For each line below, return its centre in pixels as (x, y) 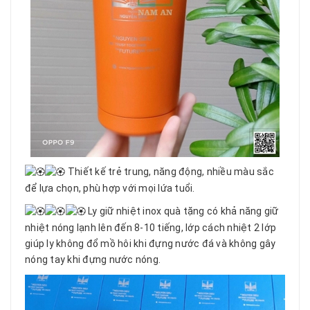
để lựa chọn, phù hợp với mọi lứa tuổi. (110, 189)
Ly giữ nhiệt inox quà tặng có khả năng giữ (182, 211)
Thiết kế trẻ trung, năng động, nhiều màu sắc (170, 172)
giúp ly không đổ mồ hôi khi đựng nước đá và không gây (151, 244)
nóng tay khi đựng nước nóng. (93, 260)
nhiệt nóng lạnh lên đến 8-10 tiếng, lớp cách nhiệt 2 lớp (151, 228)
